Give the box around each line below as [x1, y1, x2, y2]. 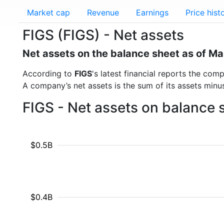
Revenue [87, 7, 119, 17]
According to [22, 68, 74, 78]
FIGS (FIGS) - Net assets [22, 26, 184, 43]
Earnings [136, 7, 168, 17]
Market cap [27, 7, 70, 17]
